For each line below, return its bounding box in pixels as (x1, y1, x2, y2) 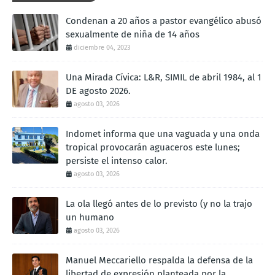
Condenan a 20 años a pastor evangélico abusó (66, 15, 261, 26)
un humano (66, 211, 114, 223)
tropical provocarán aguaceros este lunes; (66, 141, 240, 153)
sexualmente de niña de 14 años (66, 28, 199, 40)
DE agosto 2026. (66, 85, 131, 96)
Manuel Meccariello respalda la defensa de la (66, 254, 253, 266)
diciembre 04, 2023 (74, 43, 130, 52)
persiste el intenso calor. (66, 155, 168, 166)
